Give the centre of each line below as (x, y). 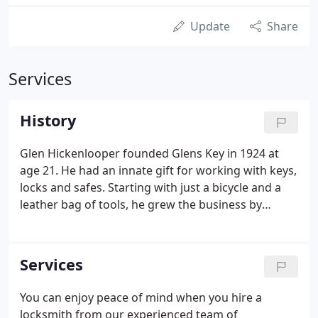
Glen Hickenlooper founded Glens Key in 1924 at (149, 153)
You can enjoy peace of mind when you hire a (141, 297)
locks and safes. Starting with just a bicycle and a (150, 187)
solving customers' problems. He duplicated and (150, 221)
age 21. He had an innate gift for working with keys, (158, 170)
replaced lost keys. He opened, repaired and (138, 238)
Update (210, 26)
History (48, 120)
